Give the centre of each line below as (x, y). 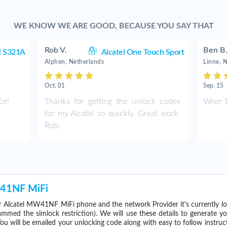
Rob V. (55, 50)
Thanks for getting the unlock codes (112, 101)
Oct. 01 (54, 86)
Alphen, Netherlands (74, 62)
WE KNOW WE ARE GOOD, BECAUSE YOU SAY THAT (113, 26)
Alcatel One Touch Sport (143, 52)
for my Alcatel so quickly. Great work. (112, 113)
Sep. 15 (214, 86)
